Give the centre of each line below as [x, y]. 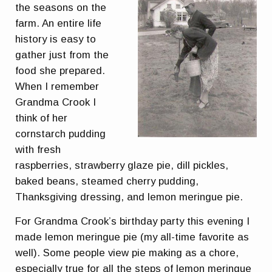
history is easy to [56, 39]
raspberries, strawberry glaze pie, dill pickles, [122, 166]
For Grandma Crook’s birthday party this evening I [133, 221]
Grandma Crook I [56, 103]
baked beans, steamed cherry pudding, [107, 182]
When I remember [57, 87]
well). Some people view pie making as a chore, [127, 253]
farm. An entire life [59, 24]
